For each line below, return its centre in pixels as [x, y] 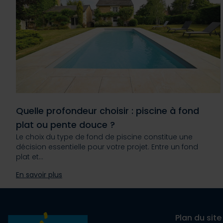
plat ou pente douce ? [65, 125]
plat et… [30, 157]
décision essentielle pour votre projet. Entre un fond [107, 147]
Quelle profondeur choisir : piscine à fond [108, 111]
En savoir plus [39, 175]
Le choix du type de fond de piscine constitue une [104, 137]
